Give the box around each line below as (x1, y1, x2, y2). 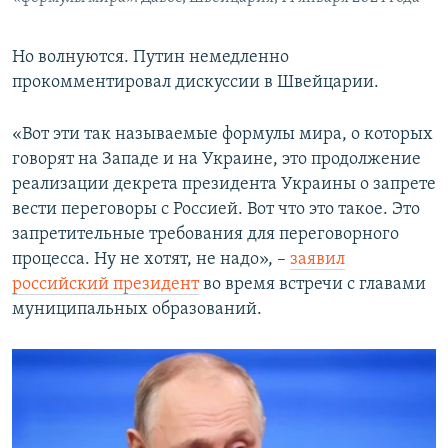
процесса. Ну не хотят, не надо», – (12, 249, 290, 269)
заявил (290, 249, 345, 269)
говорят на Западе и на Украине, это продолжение (12, 149, 421, 169)
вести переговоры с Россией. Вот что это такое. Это (12, 199, 420, 219)
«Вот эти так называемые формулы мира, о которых (12, 124, 433, 144)
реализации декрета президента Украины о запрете (12, 174, 436, 194)
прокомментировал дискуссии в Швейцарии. (12, 72, 379, 92)
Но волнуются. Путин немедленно (12, 47, 289, 67)
